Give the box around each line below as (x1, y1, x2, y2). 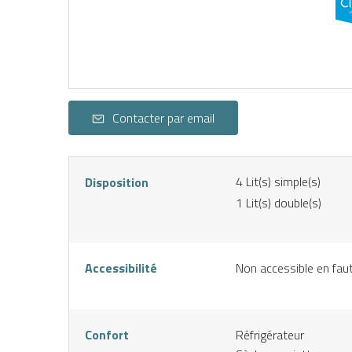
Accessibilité (85, 258, 157, 277)
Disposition (85, 172, 148, 192)
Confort (85, 324, 129, 344)
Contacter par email (112, 108, 214, 127)
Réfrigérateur (236, 324, 304, 344)
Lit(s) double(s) (246, 192, 321, 212)
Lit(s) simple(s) (246, 171, 321, 191)
